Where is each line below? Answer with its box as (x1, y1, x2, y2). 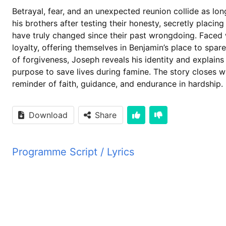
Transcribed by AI (32, 164, 116, 177)
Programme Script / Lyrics (12, 145, 134, 158)
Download (29, 109, 68, 120)
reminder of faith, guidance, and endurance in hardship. (12, 78, 223, 89)
